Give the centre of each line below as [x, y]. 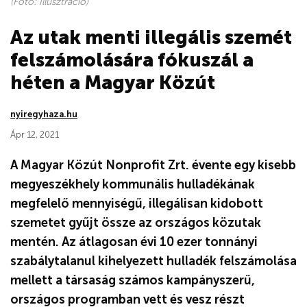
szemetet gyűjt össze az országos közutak [136, 222]
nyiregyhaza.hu [44, 114]
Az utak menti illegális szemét [151, 37]
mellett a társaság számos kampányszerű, [133, 280]
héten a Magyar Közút [113, 82]
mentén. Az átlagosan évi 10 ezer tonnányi [134, 242]
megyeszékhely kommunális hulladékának [133, 184]
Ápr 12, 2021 [35, 134]
